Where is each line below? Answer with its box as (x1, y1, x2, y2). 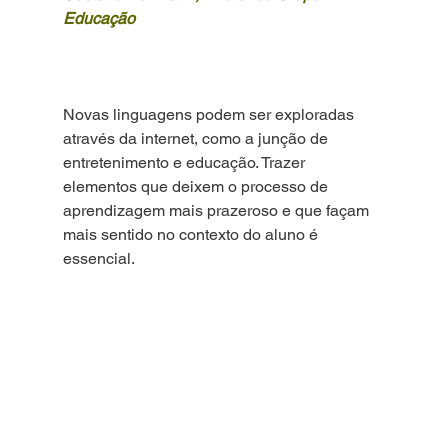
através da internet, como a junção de (62, 128, 332, 148)
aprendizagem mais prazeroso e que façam (62, 200, 373, 220)
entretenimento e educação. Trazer (62, 152, 309, 172)
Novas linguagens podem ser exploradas (62, 104, 358, 124)
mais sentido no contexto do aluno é (62, 224, 322, 244)
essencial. (62, 248, 135, 268)
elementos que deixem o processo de (62, 176, 332, 196)
